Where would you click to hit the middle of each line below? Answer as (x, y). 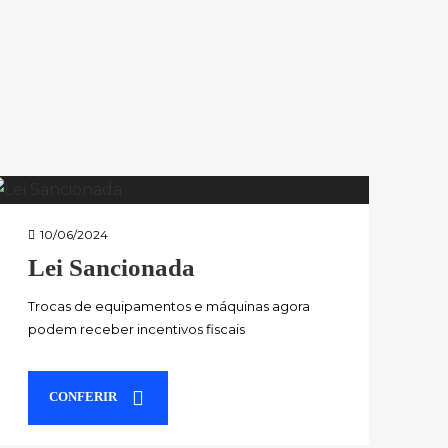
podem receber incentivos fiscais (136, 328)
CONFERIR (82, 396)
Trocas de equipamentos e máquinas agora (168, 305)
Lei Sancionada (111, 267)
